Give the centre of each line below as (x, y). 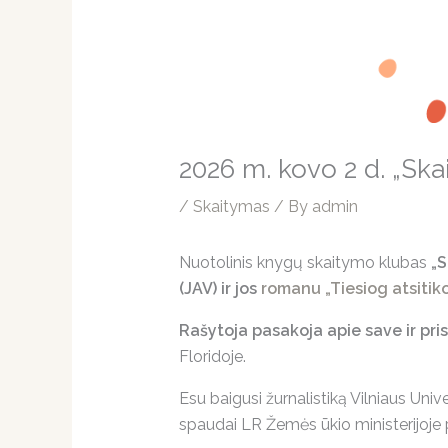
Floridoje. (212, 357)
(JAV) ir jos (219, 289)
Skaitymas (231, 207)
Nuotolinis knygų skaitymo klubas (304, 263)
